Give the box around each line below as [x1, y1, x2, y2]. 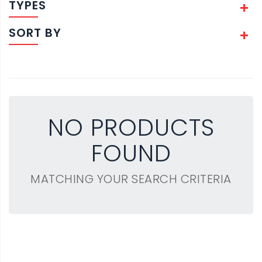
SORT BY [9, 25, 61, 41]
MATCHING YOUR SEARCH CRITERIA [30, 171, 232, 187]
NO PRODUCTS [47, 111, 215, 144]
